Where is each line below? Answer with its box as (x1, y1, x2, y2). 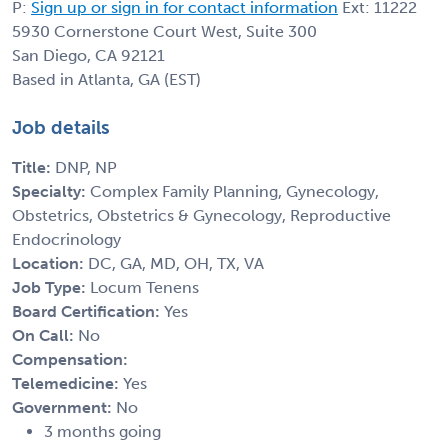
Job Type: (12, 277, 90, 297)
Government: (12, 397, 116, 417)
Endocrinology (12, 229, 121, 249)
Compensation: (12, 349, 128, 369)
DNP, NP (55, 157, 117, 177)
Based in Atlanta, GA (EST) (12, 69, 201, 89)
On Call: (12, 325, 78, 345)
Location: (12, 253, 88, 273)
